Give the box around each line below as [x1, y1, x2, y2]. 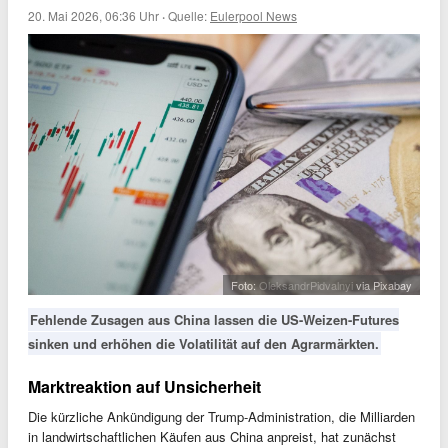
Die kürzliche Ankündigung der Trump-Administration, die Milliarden [28, 407, 415, 427]
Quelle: [168, 7, 210, 24]
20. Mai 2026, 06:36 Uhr [28, 7, 159, 24]
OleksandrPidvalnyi [259, 277, 353, 294]
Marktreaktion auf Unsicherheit [28, 375, 261, 399]
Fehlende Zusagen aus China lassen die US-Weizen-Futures [30, 310, 399, 330]
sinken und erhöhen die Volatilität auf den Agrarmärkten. [28, 334, 379, 354]
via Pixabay [353, 277, 412, 294]
